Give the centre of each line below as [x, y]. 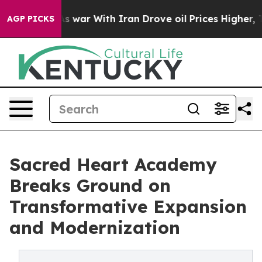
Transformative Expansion [128, 206]
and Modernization [95, 227]
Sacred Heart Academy [113, 164]
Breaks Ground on [90, 185]
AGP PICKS [31, 19]
